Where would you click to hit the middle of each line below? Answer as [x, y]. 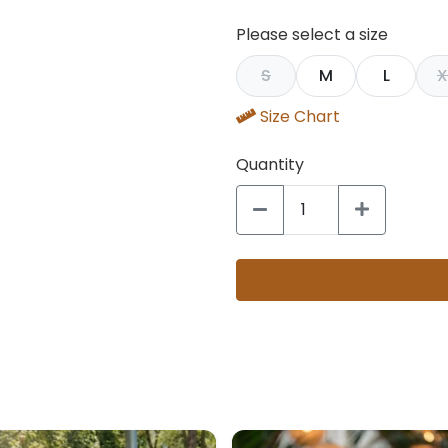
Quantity [270, 164]
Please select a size [312, 34]
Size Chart [300, 116]
